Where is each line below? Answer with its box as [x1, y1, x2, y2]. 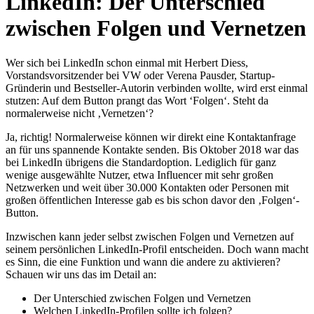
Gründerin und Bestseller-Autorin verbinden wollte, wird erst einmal [6, 81, 308, 94]
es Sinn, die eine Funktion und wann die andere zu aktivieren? [6, 255, 280, 268]
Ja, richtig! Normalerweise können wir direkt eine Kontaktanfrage [6, 130, 296, 143]
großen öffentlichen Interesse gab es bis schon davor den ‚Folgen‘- [6, 193, 299, 206]
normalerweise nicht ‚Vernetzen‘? [6, 107, 153, 119]
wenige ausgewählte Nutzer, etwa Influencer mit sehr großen [6, 168, 273, 181]
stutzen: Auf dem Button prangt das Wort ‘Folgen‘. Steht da [6, 94, 268, 107]
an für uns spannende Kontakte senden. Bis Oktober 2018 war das [6, 143, 299, 156]
